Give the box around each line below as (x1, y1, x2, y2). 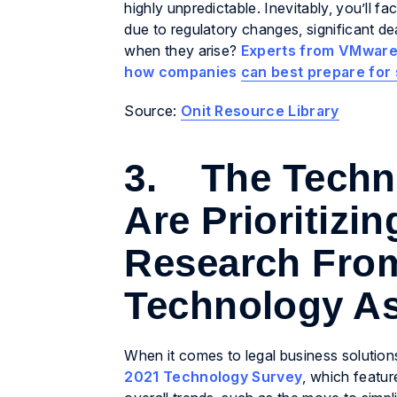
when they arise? (124, 42, 241, 60)
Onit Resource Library (180, 102, 339, 121)
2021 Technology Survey (124, 368, 303, 386)
